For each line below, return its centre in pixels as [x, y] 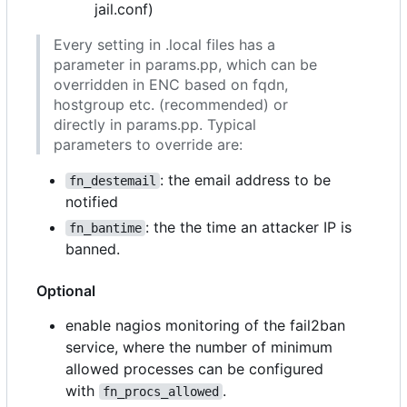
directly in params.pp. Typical [155, 124]
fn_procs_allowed [161, 391]
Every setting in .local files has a [164, 44]
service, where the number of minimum [199, 347]
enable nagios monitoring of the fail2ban [205, 325]
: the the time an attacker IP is [251, 227]
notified [92, 201]
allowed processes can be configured [194, 368]
